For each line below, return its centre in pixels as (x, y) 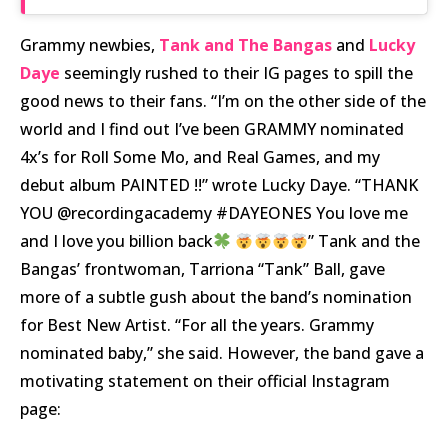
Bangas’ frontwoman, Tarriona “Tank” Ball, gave (202, 269)
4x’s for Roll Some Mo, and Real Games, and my (200, 157)
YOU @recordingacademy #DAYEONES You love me (214, 213)
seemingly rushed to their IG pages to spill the (236, 73)
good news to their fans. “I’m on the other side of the (223, 101)
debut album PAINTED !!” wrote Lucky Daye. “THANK (219, 185)
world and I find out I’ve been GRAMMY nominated (212, 129)
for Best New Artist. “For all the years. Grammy (197, 325)
